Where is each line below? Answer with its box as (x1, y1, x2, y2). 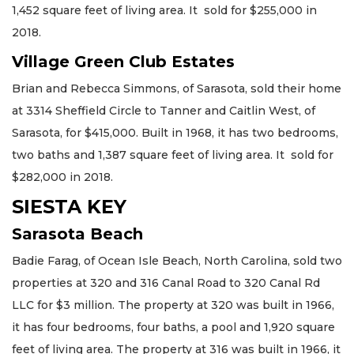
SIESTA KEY (12, 195, 126, 219)
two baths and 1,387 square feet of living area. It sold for (12, 147, 333, 162)
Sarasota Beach (12, 224, 143, 244)
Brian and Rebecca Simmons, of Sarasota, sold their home (12, 81, 341, 96)
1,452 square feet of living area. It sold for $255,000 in (12, 3, 317, 18)
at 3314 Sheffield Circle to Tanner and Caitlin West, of (12, 103, 315, 118)
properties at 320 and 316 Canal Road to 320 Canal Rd (12, 276, 320, 291)
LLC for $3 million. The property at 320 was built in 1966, (12, 298, 334, 313)
